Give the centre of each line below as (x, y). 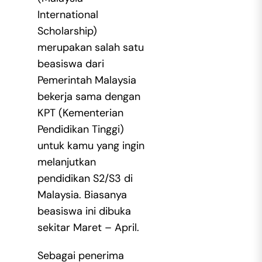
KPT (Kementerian (80, 113)
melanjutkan (66, 162)
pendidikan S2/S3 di (85, 178)
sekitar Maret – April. (88, 227)
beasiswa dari (70, 63)
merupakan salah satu (90, 47)
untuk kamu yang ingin (91, 145)
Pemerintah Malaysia (87, 80)
